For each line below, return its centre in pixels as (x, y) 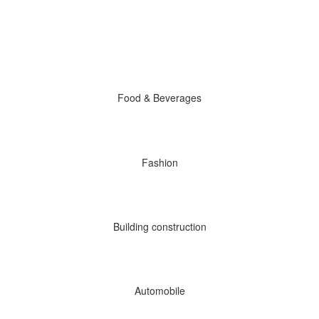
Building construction (159, 227)
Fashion (159, 162)
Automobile (159, 291)
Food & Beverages (159, 98)
